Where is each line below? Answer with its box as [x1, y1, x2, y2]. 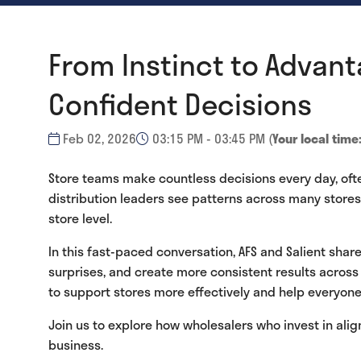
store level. [48, 208, 112, 228]
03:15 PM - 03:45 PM [149, 128, 268, 148]
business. [48, 334, 103, 355]
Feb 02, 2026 [60, 128, 136, 148]
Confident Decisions [48, 81, 312, 126]
